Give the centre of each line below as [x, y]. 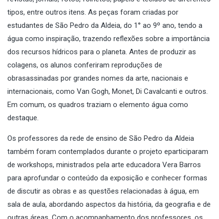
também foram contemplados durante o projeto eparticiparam [108, 151]
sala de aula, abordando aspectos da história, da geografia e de [109, 204]
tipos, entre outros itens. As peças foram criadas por [93, 12]
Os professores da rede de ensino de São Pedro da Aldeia [101, 138]
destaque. [23, 118]
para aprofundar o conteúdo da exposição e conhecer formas [107, 178]
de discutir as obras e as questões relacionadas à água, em [103, 191]
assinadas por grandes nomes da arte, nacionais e [107, 78]
